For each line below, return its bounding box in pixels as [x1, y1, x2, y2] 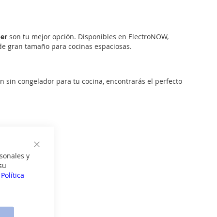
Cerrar [36, 150, 57, 159]
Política [1, 170, 24, 180]
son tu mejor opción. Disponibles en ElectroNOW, [7, 32, 169, 41]
